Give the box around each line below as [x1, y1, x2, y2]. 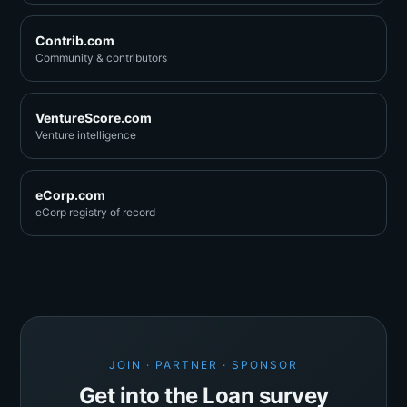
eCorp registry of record [35, 205, 155, 219]
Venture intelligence [35, 128, 136, 142]
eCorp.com [35, 187, 105, 203]
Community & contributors [35, 51, 167, 65]
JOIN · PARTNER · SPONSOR [109, 358, 298, 372]
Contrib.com [35, 33, 114, 48]
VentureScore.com [35, 110, 152, 125]
